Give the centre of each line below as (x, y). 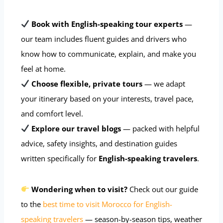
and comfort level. (52, 113)
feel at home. (43, 68)
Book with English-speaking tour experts (107, 24)
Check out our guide (163, 189)
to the (32, 204)
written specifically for (60, 158)
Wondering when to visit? (80, 189)
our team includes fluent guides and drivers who (104, 39)
